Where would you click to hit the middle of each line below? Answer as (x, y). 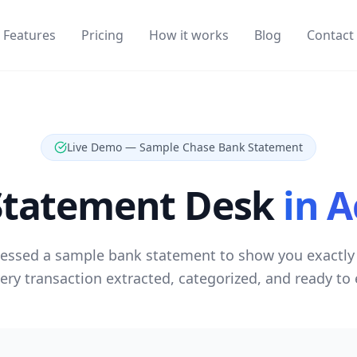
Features (29, 35)
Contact (330, 35)
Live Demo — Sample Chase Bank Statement (185, 147)
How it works (188, 35)
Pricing (102, 35)
